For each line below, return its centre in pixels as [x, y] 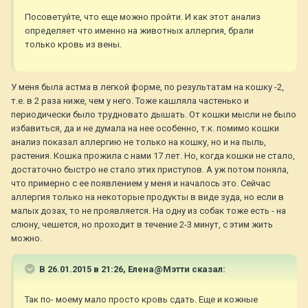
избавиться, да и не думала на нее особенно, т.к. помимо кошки [145, 128]
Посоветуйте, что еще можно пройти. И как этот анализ [143, 16]
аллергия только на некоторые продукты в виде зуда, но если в [147, 197]
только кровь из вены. [73, 44]
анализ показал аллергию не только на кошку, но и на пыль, [139, 142]
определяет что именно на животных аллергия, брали [139, 30]
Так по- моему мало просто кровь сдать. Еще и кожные [141, 299]
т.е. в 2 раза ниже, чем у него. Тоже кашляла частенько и [130, 100]
